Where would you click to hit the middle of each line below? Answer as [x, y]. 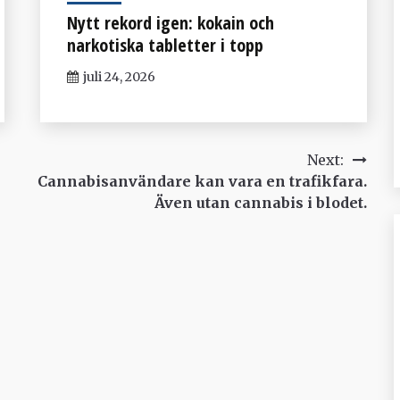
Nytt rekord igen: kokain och [170, 22]
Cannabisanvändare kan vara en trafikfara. [202, 181]
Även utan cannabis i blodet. [260, 202]
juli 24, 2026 [119, 76]
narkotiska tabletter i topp [165, 45]
